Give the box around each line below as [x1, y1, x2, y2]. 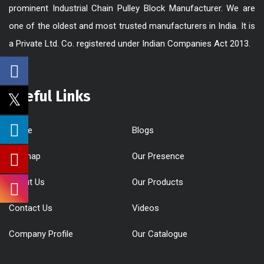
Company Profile [9, 229, 73, 240]
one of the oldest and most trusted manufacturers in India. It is [9, 21, 255, 32]
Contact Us [9, 203, 52, 214]
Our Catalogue [132, 229, 187, 240]
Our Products [132, 177, 183, 188]
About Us [9, 177, 45, 188]
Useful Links [9, 88, 91, 106]
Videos [132, 203, 159, 214]
